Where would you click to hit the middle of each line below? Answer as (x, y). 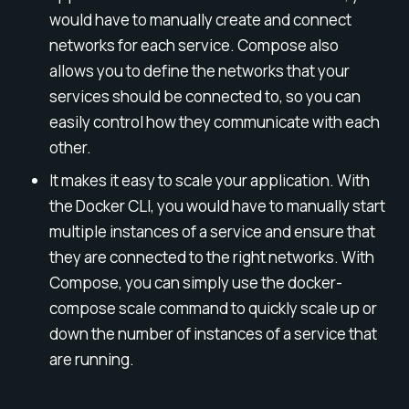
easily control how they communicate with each (214, 121)
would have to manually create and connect (200, 19)
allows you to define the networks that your (199, 70)
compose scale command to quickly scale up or (213, 308)
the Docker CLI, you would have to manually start (217, 205)
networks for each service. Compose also (194, 45)
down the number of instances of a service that (213, 333)
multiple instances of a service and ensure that (212, 231)
